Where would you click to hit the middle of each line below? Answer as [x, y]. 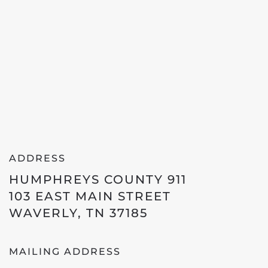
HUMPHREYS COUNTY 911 [98, 179]
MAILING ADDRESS [65, 252]
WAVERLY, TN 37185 [78, 213]
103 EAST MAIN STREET [90, 196]
